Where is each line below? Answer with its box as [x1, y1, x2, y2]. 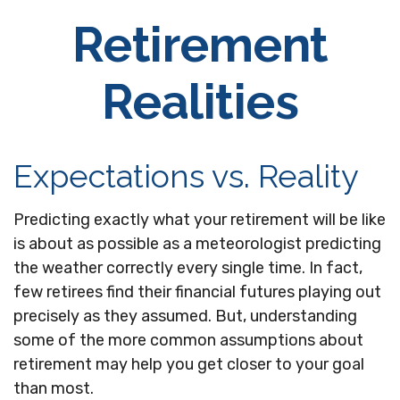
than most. [13, 379, 94, 398]
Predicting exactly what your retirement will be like [13, 210, 386, 229]
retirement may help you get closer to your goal [13, 354, 364, 374]
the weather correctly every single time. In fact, [13, 258, 362, 278]
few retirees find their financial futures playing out [13, 282, 381, 302]
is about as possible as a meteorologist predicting [13, 234, 381, 254]
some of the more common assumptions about [13, 330, 363, 350]
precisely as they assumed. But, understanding [13, 306, 357, 326]
